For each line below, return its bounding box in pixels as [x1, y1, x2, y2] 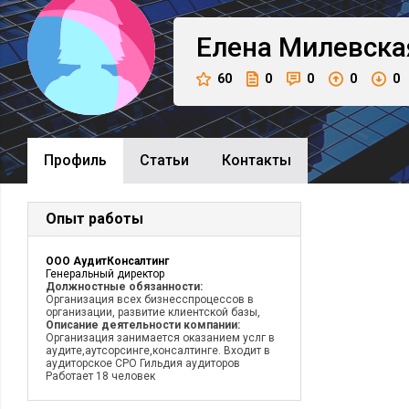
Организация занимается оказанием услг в [46, 331, 275, 344]
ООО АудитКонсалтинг [46, 255, 169, 267]
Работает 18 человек [46, 370, 155, 383]
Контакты [222, 152, 291, 169]
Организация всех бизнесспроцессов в [46, 293, 254, 306]
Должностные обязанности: [46, 280, 203, 293]
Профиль [44, 152, 107, 169]
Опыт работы [46, 210, 143, 227]
